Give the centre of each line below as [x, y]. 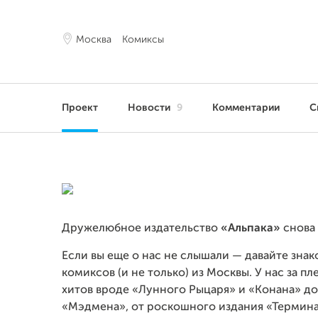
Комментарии [246, 108]
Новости [150, 108]
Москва [94, 40]
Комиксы [143, 40]
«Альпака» [249, 229]
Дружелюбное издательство [140, 229]
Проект [80, 108]
